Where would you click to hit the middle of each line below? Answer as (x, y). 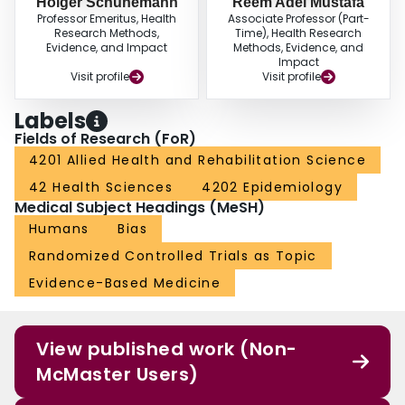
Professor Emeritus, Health (107, 19)
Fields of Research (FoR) (105, 139)
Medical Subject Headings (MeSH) (140, 208)
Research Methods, (107, 33)
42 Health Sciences (101, 188)
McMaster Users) (118, 375)
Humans (59, 229)
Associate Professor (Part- (298, 19)
